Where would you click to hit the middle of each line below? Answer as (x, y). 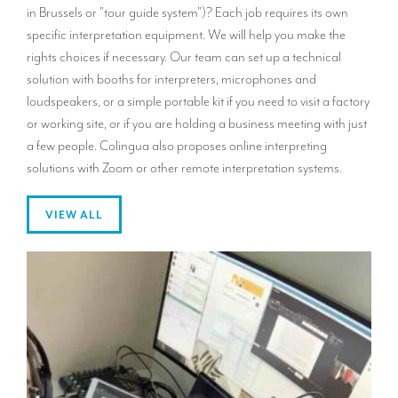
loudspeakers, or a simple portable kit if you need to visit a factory (198, 101)
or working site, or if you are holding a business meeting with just (197, 123)
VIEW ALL (74, 215)
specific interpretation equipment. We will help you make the (186, 34)
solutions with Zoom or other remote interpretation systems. (184, 167)
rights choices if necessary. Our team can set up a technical (184, 56)
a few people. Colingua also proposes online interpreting (177, 145)
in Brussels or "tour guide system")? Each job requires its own (187, 12)
